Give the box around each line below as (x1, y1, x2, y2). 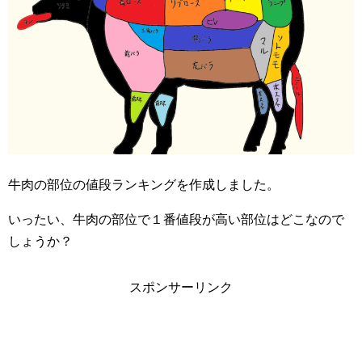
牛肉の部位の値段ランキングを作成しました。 (8, 178, 280, 192)
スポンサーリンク (129, 280, 233, 295)
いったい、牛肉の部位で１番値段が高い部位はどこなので (8, 213, 344, 227)
